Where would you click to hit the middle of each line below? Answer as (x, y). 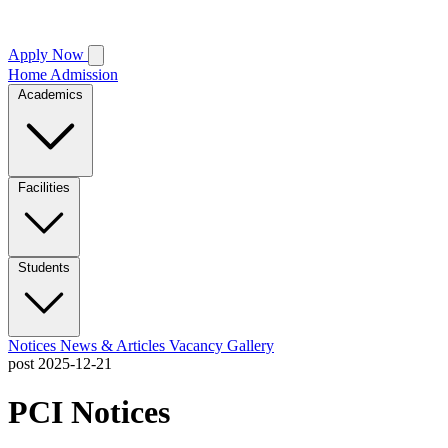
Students (44, 267)
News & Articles (114, 345)
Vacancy (198, 345)
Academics (50, 94)
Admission (84, 74)
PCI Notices (89, 412)
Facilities (44, 187)
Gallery (250, 345)
